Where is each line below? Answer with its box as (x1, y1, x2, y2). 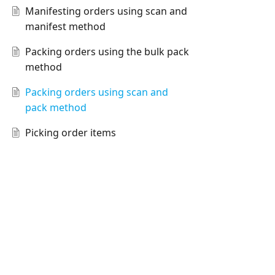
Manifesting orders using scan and (25, 4, 187, 18)
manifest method (25, 20, 106, 34)
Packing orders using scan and (25, 85, 168, 99)
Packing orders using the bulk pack (25, 45, 189, 59)
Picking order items (25, 126, 116, 140)
